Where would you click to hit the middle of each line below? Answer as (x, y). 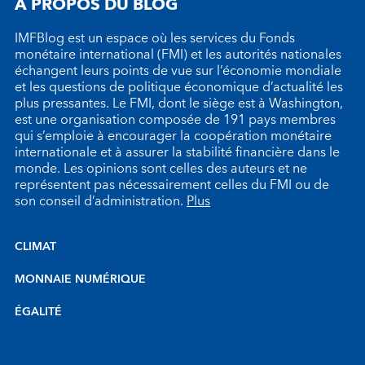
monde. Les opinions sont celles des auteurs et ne (161, 169)
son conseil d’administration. (101, 201)
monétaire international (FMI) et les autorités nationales (178, 55)
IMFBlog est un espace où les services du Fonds (155, 38)
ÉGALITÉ (38, 312)
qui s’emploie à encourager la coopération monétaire (173, 136)
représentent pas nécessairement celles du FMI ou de (172, 185)
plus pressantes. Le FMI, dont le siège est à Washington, (179, 103)
